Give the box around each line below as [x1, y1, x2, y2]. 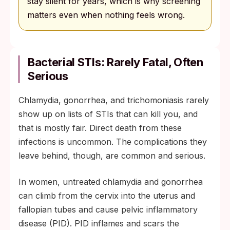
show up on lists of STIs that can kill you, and [18, 109, 198, 119]
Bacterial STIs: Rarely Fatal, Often [28, 55, 203, 69]
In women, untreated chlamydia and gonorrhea [18, 177, 203, 187]
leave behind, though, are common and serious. [18, 150, 205, 161]
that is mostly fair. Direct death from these [18, 123, 182, 133]
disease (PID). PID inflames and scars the [18, 218, 179, 228]
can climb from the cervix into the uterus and [18, 190, 195, 201]
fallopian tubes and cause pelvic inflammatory [18, 204, 198, 215]
